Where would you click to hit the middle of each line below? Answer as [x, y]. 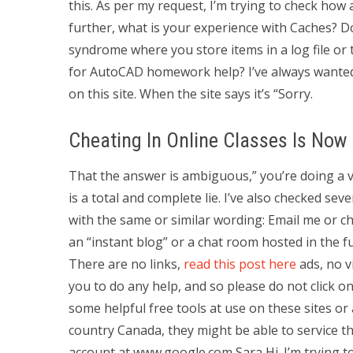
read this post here [240, 264]
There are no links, [126, 264]
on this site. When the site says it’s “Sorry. [191, 94]
